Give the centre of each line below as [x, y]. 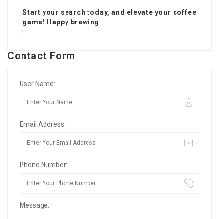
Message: [34, 206]
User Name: [37, 84]
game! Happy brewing [61, 22]
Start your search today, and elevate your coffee [109, 12]
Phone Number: [44, 165]
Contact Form [42, 56]
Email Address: [43, 124]
